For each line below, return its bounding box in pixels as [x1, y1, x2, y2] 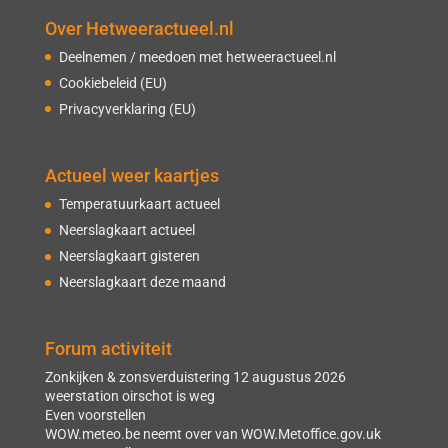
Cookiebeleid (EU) [58, 74, 167, 91]
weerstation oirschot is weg [44, 387, 215, 404]
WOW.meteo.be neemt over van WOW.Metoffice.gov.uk [44, 425, 381, 442]
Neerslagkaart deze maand [58, 273, 226, 290]
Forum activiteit [44, 337, 172, 359]
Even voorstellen [44, 406, 146, 423]
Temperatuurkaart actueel [58, 195, 220, 212]
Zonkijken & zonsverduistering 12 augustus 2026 [44, 368, 346, 385]
